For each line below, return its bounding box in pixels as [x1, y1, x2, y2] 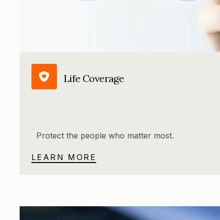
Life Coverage [64, 72, 124, 84]
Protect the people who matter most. [36, 131, 174, 141]
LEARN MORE [31, 152, 96, 163]
